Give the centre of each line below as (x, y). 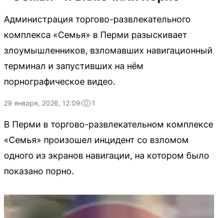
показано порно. (39, 171)
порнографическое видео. (60, 82)
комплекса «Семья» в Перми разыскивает (96, 35)
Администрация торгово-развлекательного (97, 19)
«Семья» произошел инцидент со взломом (96, 140)
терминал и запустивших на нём (74, 66)
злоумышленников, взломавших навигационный (108, 50)
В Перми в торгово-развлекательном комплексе (109, 124)
